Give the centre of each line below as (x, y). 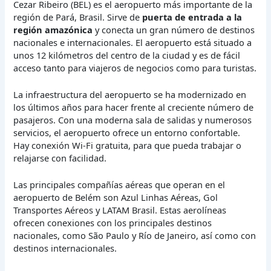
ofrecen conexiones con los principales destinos (113, 223)
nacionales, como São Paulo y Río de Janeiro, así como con (135, 236)
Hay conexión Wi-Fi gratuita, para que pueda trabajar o (128, 145)
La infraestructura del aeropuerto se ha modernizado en (130, 95)
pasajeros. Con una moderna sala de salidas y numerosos (133, 120)
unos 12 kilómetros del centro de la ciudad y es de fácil (127, 55)
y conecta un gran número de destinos (174, 29)
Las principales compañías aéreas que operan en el (119, 185)
